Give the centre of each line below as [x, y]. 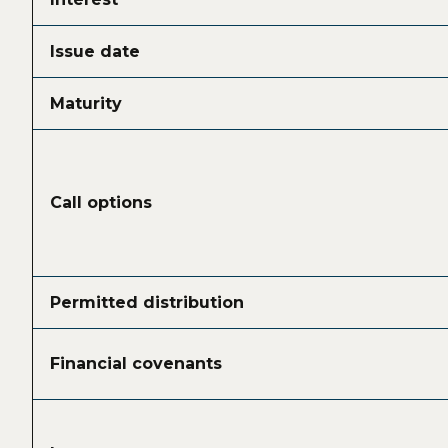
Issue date [95, 52]
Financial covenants [136, 364]
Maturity [86, 104]
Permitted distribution [147, 303]
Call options [101, 203]
